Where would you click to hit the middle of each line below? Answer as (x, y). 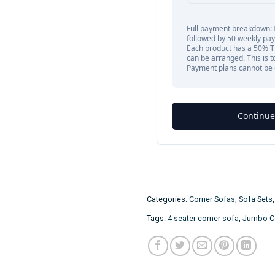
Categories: (168, 199)
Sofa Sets (256, 199)
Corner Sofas (212, 199)
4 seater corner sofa (203, 218)
